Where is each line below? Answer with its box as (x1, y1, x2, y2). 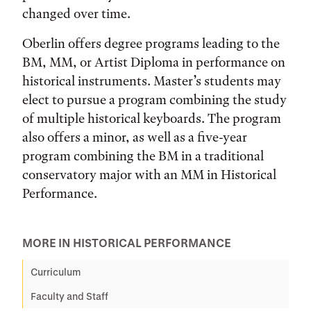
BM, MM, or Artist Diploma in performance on (22, 53, 285, 70)
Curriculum (31, 265, 81, 278)
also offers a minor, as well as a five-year (22, 128, 247, 145)
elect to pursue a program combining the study (22, 91, 287, 108)
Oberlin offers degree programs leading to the (22, 35, 280, 51)
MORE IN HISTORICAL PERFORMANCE (22, 235, 231, 249)
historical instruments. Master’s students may (22, 72, 281, 89)
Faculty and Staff (31, 289, 108, 302)
